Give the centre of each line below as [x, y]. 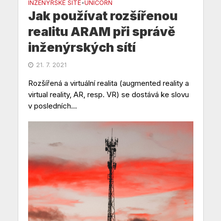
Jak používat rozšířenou [103, 16]
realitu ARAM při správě [101, 31]
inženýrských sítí [82, 47]
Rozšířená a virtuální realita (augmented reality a [108, 83]
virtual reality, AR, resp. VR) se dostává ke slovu [108, 94]
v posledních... [52, 106]
